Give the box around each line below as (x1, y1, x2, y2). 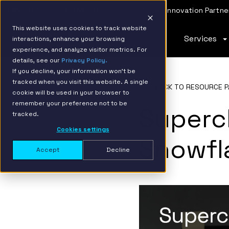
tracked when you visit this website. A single (12, 78, 148, 86)
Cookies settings (56, 125, 109, 134)
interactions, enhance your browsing (12, 35, 125, 43)
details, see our (12, 56, 61, 64)
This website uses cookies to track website (12, 24, 147, 32)
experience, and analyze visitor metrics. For (12, 45, 147, 54)
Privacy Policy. (61, 56, 107, 64)
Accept (36, 145, 59, 154)
